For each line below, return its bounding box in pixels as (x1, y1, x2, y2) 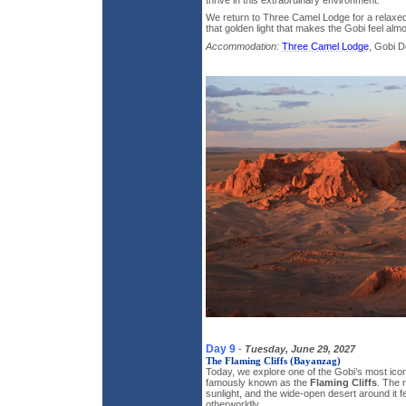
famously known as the (205, 376, 310, 388)
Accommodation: (205, 40, 279, 52)
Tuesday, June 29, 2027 (244, 343, 355, 354)
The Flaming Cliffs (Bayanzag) (205, 354, 341, 366)
